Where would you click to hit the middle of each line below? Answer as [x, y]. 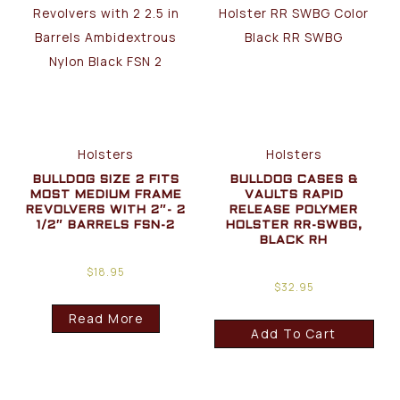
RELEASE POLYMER [294, 210]
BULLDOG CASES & [294, 179]
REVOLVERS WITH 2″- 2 [106, 210]
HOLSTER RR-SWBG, [294, 225]
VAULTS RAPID [294, 195]
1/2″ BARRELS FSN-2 [106, 225]
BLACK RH [294, 240]
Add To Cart [294, 334]
